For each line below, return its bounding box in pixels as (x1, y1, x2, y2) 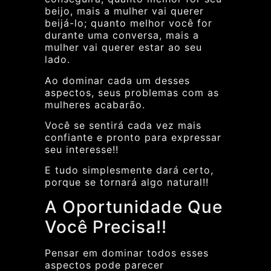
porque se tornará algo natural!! (45, 176, 209, 189)
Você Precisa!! (45, 216, 167, 237)
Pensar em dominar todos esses (45, 246, 209, 259)
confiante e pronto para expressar (45, 131, 221, 143)
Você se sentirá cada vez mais (45, 119, 201, 131)
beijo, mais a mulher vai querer (45, 5, 204, 18)
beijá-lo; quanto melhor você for (45, 17, 212, 30)
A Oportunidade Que (45, 196, 223, 217)
